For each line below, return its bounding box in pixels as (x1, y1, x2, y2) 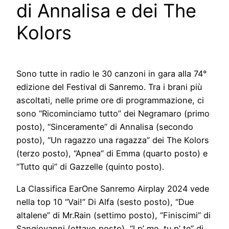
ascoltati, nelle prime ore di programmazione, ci (16, 95, 204, 106)
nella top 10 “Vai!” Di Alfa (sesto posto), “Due (16, 196, 194, 207)
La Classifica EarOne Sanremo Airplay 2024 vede (16, 183, 209, 194)
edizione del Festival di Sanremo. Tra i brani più (16, 82, 202, 93)
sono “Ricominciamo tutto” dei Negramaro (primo (16, 108, 210, 119)
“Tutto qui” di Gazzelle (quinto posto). (16, 162, 164, 172)
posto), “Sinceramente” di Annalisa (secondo (16, 122, 193, 132)
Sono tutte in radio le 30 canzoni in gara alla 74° (16, 68, 207, 79)
